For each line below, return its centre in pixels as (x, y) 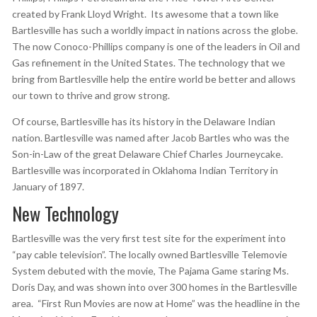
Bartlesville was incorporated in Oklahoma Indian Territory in (145, 170)
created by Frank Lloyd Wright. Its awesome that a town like (145, 14)
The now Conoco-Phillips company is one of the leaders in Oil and (156, 46)
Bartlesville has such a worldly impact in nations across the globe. (155, 30)
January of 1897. (48, 186)
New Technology (65, 213)
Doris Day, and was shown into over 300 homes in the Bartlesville (154, 287)
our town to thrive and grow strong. (91, 95)
